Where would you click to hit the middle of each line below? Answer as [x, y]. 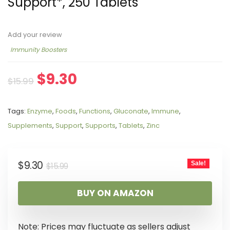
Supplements [30, 126]
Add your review [35, 35]
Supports [100, 126]
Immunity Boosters [39, 50]
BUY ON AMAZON [115, 193]
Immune [165, 111]
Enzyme [40, 111]
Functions [95, 111]
